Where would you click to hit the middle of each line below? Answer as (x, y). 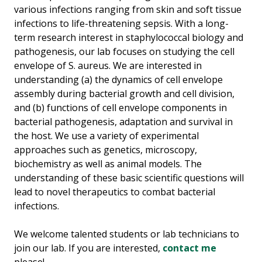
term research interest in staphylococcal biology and (129, 38)
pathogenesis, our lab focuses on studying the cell (124, 52)
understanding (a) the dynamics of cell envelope (118, 80)
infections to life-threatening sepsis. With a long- (121, 24)
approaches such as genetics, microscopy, (106, 150)
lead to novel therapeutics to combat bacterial (115, 192)
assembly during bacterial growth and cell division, (124, 94)
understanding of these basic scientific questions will (129, 178)
